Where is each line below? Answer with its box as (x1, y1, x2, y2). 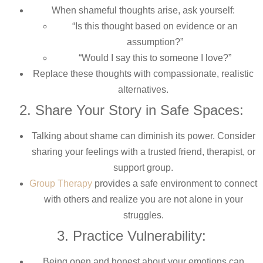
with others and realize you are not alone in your (43, 194, 243, 205)
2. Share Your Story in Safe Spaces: (19, 102, 244, 119)
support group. (113, 163, 173, 173)
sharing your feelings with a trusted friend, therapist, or (31, 147, 255, 157)
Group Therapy (29, 178, 92, 189)
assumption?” (127, 37, 183, 48)
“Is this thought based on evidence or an (72, 21, 238, 32)
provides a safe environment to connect (92, 178, 257, 189)
